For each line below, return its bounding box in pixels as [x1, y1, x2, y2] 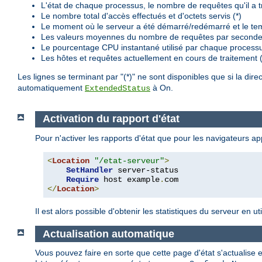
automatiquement [18, 83, 85, 93]
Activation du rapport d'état [42, 113, 182, 125]
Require [66, 174, 99, 184]
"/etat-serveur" [94, 156, 164, 166]
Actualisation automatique [42, 227, 177, 240]
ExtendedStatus [85, 84, 150, 94]
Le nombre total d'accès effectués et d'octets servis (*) [41, 11, 242, 21]
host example [99, 174, 160, 184]
